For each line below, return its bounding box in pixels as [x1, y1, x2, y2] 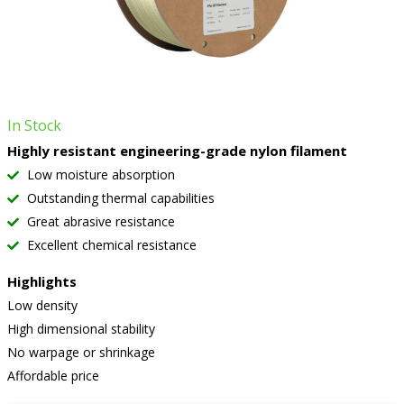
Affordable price [6, 367, 99, 384]
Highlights [6, 272, 77, 290]
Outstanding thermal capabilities [23, 189, 215, 207]
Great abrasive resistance [23, 213, 175, 230]
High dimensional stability [6, 320, 155, 337]
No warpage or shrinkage [6, 344, 155, 361]
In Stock [6, 115, 61, 135]
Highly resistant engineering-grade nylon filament [6, 142, 347, 160]
